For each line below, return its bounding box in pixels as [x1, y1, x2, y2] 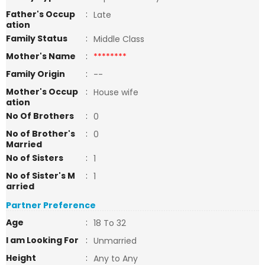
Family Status [6, 33, 67, 44]
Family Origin [6, 68, 65, 80]
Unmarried [93, 235, 137, 247]
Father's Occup [6, 8, 75, 20]
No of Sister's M [6, 170, 75, 182]
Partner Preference [6, 199, 96, 211]
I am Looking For [6, 234, 79, 246]
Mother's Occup [6, 86, 78, 98]
